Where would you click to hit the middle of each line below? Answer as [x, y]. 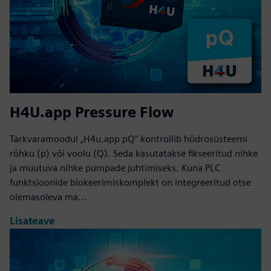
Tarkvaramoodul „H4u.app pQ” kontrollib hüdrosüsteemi [129, 139]
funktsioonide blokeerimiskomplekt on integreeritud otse [130, 182]
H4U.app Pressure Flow [92, 112]
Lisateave [32, 221]
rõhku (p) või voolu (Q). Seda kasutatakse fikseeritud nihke [134, 153]
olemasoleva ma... [48, 197]
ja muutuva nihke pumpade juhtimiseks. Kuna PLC [115, 168]
